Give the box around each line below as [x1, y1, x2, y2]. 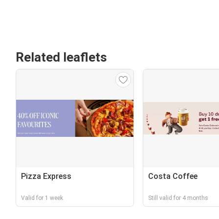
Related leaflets [16, 50, 107, 65]
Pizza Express [21, 172, 71, 181]
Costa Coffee [148, 172, 197, 181]
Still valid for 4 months [148, 195, 208, 201]
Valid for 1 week [21, 195, 63, 201]
